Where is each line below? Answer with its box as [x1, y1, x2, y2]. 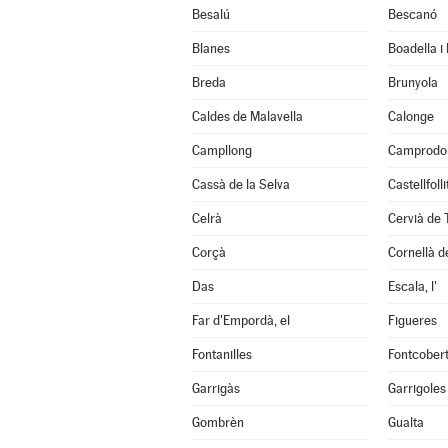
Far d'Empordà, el [191, 313, 290, 328]
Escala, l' [387, 279, 437, 294]
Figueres [387, 313, 437, 328]
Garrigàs [191, 381, 240, 396]
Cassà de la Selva [191, 177, 290, 192]
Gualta [387, 415, 424, 430]
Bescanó [387, 7, 437, 22]
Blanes [191, 41, 230, 56]
